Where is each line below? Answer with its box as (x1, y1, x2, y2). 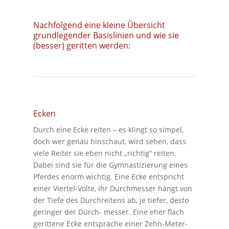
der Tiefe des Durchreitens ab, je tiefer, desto (33, 195, 189, 205)
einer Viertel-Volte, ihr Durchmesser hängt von (33, 183, 192, 193)
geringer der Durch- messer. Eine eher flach (33, 207, 184, 217)
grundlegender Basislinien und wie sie (33, 29, 179, 41)
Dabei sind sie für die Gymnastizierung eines (33, 159, 188, 170)
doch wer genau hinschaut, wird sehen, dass (33, 136, 186, 146)
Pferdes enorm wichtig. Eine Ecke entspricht (33, 171, 184, 181)
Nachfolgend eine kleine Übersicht (33, 19, 165, 31)
